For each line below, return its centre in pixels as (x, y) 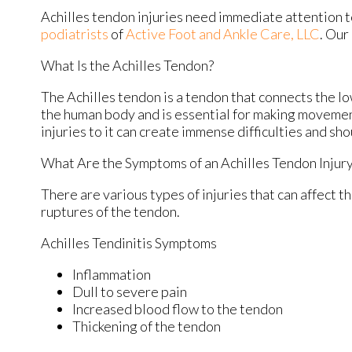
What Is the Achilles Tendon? (127, 65)
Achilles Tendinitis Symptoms (129, 242)
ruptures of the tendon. (110, 211)
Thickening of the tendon (147, 326)
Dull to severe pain (130, 291)
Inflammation (112, 274)
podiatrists (75, 33)
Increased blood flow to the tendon (178, 308)
